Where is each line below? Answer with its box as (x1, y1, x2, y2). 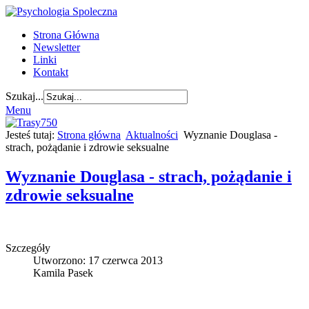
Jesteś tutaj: (6, 129, 57, 141)
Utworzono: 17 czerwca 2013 (33, 254, 163, 266)
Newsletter (33, 41, 80, 53)
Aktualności (126, 129, 178, 141)
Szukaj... (6, 90, 43, 102)
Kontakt (33, 66, 68, 78)
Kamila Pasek (33, 266, 93, 279)
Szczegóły (6, 241, 50, 254)
